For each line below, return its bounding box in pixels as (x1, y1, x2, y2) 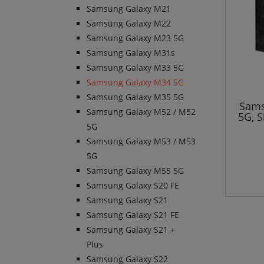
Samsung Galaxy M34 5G (87, 77, 184, 88)
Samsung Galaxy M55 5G (87, 165, 184, 177)
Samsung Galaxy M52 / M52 (87, 106, 196, 118)
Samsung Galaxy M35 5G (87, 91, 184, 103)
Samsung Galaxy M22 (87, 18, 171, 29)
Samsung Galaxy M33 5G (87, 62, 184, 74)
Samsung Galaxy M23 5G (87, 32, 184, 44)
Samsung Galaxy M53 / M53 (87, 136, 196, 147)
